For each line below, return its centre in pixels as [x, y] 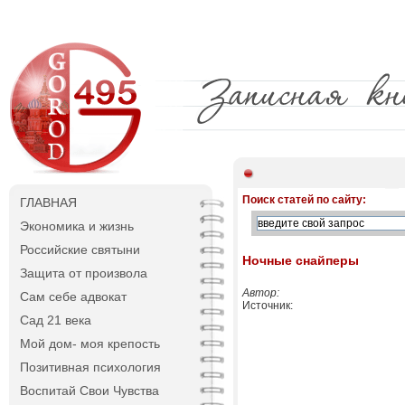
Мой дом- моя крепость [90, 344]
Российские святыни [80, 250]
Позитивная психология [90, 367]
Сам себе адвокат [73, 297]
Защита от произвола [84, 273]
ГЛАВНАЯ [48, 202]
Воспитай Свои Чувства [89, 391]
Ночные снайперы [301, 260]
